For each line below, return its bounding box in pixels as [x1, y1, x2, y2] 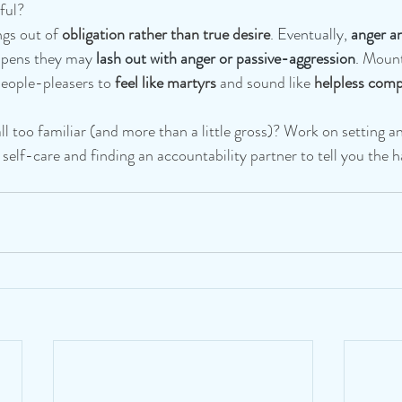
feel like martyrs [115, 71, 220, 95]
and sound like [220, 71, 310, 95]
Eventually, [277, 22, 351, 47]
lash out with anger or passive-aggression [96, 47, 355, 71]
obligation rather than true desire [62, 22, 270, 47]
